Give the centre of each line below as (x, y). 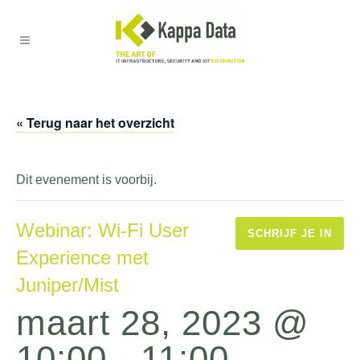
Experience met (82, 258)
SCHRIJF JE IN (290, 233)
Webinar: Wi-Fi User (102, 230)
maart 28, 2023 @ (163, 323)
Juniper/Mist (67, 285)
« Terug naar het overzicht (95, 123)
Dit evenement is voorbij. (86, 180)
